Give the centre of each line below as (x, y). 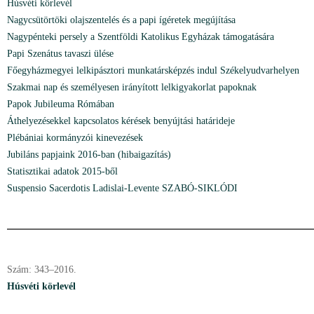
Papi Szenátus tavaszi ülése (60, 54)
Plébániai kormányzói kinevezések (75, 138)
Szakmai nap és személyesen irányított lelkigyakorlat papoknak (132, 87)
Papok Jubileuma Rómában (61, 104)
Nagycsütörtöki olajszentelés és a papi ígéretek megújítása (121, 20)
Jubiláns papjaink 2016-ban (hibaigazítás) (89, 155)
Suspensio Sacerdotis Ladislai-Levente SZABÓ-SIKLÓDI (122, 188)
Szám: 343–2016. (42, 269)
